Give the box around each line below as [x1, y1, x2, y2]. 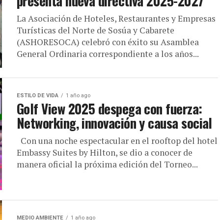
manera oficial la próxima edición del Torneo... [17, 159, 198, 170]
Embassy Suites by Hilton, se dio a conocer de [17, 147, 192, 158]
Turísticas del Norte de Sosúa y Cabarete [17, 25, 174, 36]
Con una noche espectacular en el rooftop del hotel [17, 135, 218, 146]
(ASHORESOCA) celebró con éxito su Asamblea [17, 36, 199, 48]
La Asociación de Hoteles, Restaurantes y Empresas [17, 13, 216, 24]
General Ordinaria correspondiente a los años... [17, 48, 199, 59]
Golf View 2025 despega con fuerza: [17, 99, 202, 118]
